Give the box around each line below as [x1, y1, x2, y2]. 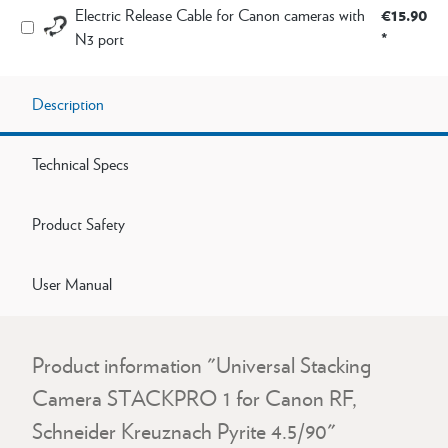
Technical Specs [32, 152, 129, 175]
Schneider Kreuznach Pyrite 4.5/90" [32, 415, 336, 446]
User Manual [32, 272, 112, 295]
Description [32, 92, 104, 115]
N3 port [75, 27, 124, 50]
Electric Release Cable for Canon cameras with [75, 3, 365, 26]
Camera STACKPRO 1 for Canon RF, [32, 382, 357, 413]
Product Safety [32, 212, 125, 235]
